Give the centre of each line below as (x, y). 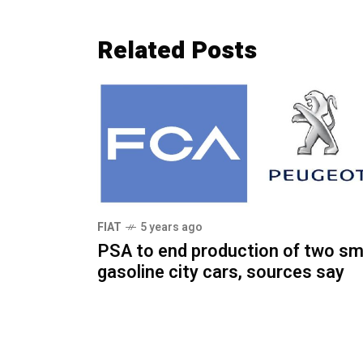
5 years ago (171, 228)
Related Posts (177, 51)
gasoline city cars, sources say (221, 273)
